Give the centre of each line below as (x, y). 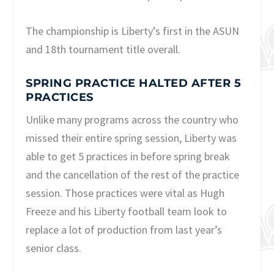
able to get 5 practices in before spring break (128, 156)
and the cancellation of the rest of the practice (133, 174)
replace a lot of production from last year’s (124, 229)
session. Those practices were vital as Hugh (125, 193)
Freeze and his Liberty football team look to (127, 211)
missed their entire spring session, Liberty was (131, 138)
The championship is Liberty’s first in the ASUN (133, 31)
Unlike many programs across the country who (132, 119)
